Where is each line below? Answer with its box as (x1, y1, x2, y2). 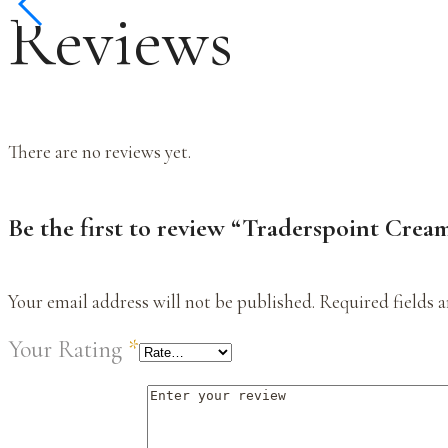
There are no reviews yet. (8, 140, 191, 164)
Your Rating (8, 335, 128, 364)
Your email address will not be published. (8, 290, 315, 313)
